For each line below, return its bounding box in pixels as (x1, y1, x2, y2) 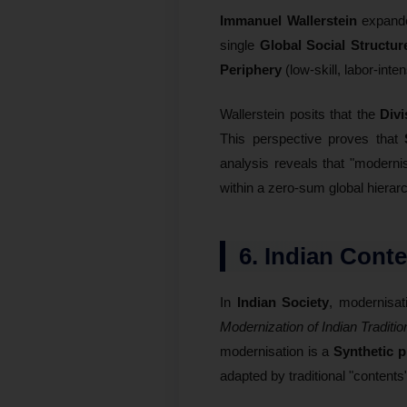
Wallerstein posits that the (220, 105, 381, 122)
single (220, 36, 260, 53)
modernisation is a (220, 342, 334, 359)
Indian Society (236, 293, 330, 310)
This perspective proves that (220, 130, 404, 146)
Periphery (220, 61, 282, 77)
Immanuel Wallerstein (220, 12, 357, 28)
